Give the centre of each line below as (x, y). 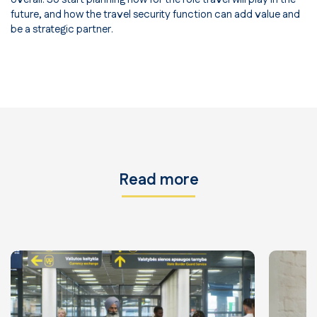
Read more (158, 180)
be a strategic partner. (62, 30)
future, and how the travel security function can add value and (155, 15)
